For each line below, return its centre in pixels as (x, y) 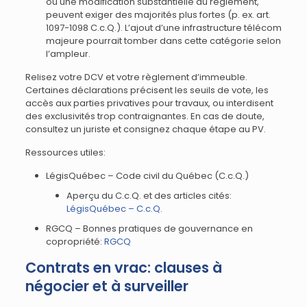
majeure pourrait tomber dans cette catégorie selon (163, 41)
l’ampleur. (68, 54)
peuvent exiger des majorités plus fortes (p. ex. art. (158, 15)
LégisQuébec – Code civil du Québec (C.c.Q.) (147, 176)
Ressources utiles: (65, 152)
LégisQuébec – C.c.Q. (114, 209)
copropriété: (75, 242)
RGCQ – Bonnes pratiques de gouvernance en (149, 229)
